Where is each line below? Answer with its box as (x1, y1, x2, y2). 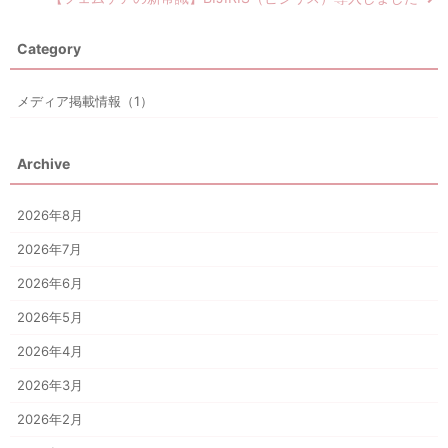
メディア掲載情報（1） (16, 92, 153, 109)
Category (17, 40, 81, 58)
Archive (17, 154, 70, 172)
